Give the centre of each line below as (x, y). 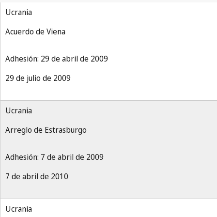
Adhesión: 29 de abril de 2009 (57, 59)
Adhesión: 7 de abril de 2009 (54, 157)
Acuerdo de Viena (35, 31)
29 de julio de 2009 (38, 78)
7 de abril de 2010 (37, 176)
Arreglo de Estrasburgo (46, 130)
